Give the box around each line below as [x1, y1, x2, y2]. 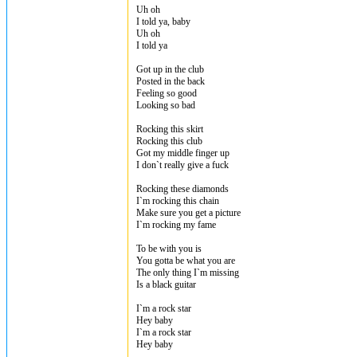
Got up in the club [136, 64, 204, 75]
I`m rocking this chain [136, 195, 219, 206]
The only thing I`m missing [136, 267, 239, 278]
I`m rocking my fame [136, 219, 216, 230]
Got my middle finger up [136, 147, 229, 159]
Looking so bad [136, 100, 195, 111]
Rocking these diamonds [136, 183, 229, 194]
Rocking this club [136, 135, 202, 147]
